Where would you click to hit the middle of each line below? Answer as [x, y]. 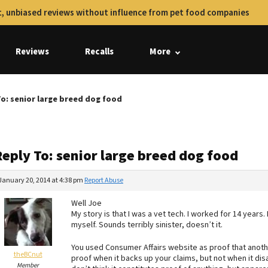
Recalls [99, 52]
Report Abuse [104, 180]
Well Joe [86, 203]
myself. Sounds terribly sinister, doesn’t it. [147, 225]
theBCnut [28, 255]
